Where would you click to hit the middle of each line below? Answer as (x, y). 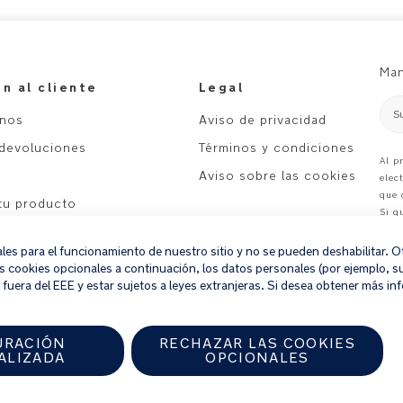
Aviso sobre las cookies (277, 175)
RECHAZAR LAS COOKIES (257, 343)
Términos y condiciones (276, 147)
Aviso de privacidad (262, 119)
